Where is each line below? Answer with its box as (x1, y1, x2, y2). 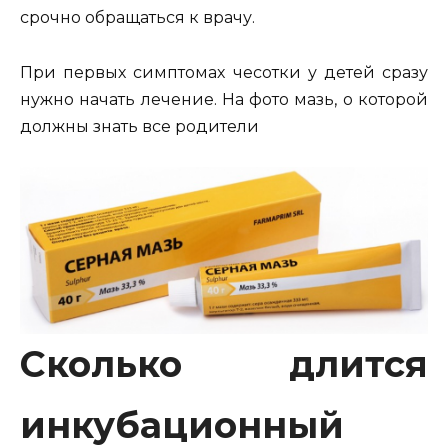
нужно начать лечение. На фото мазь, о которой (20, 89, 428, 109)
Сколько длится (20, 341, 428, 386)
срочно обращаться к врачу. (20, 8, 255, 28)
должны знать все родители (20, 116, 259, 136)
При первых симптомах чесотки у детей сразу (20, 62, 428, 82)
